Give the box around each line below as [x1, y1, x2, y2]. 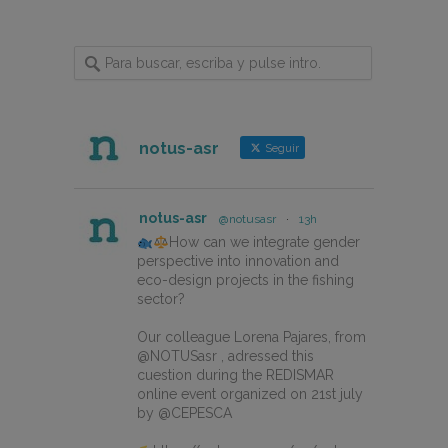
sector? [137, 291, 185, 308]
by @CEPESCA [137, 405, 232, 422]
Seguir [262, 142, 299, 156]
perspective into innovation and [137, 253, 339, 270]
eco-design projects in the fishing [137, 272, 354, 289]
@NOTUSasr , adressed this [137, 348, 314, 365]
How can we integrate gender [168, 234, 360, 251]
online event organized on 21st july [137, 386, 363, 403]
